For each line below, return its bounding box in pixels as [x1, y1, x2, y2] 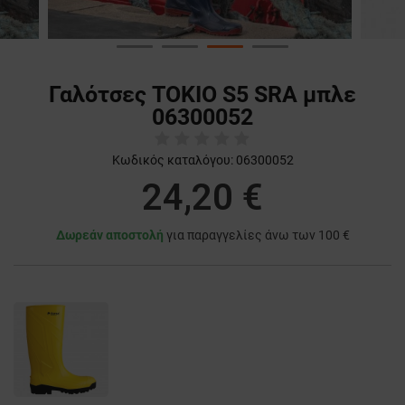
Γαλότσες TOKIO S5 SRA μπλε [49, 81, 356, 108]
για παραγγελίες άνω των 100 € [163, 228, 350, 243]
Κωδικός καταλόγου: [111, 153, 233, 168]
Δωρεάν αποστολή [55, 228, 164, 243]
